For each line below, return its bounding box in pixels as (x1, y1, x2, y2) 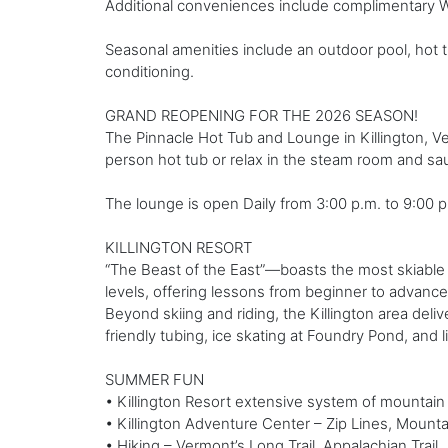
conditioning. (104, 61, 194, 81)
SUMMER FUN (104, 369, 204, 389)
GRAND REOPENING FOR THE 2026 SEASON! (104, 105, 418, 125)
